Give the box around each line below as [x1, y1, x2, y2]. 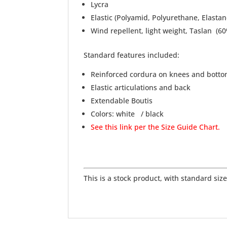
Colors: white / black [91, 109, 164, 119]
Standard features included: [84, 50, 180, 60]
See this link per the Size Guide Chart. [91, 122, 220, 132]
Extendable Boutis [91, 96, 153, 106]
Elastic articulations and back [91, 83, 191, 93]
